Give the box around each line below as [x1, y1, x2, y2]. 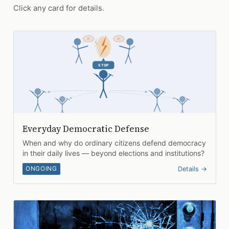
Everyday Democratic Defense [22, 122, 149, 135]
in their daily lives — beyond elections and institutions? [22, 149, 204, 158]
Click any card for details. [13, 4, 104, 13]
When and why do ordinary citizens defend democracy [22, 139, 206, 148]
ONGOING [26, 165, 57, 173]
